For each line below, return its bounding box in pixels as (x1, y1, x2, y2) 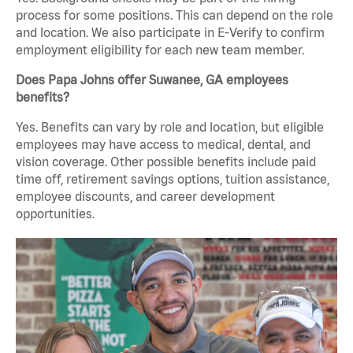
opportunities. (16, 206, 95, 221)
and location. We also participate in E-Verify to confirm (16, 25, 325, 40)
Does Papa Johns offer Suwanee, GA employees (16, 72, 288, 87)
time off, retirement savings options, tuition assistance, (16, 172, 329, 187)
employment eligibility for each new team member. (16, 43, 304, 58)
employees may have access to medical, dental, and (16, 137, 310, 152)
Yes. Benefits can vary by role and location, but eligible (16, 120, 324, 135)
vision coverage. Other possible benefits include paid (16, 154, 316, 169)
